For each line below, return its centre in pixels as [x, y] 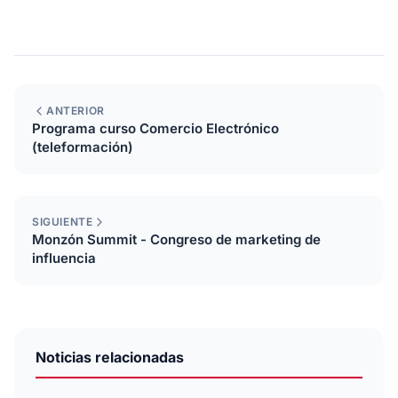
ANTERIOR [76, 111]
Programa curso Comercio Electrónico [155, 128]
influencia [64, 258]
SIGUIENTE [63, 222]
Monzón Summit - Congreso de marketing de [176, 239]
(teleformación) [83, 147]
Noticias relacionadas [110, 357]
